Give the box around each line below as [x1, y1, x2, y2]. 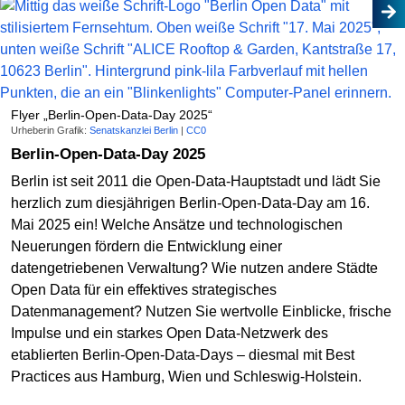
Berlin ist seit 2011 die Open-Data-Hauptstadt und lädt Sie [11, 173, 381, 189]
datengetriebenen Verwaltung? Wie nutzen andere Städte [11, 259, 378, 276]
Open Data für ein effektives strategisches [11, 281, 277, 297]
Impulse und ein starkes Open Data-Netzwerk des [11, 325, 328, 341]
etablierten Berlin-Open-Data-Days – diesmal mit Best [11, 346, 354, 363]
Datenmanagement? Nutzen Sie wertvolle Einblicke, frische [11, 303, 391, 319]
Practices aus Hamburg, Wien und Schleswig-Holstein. [11, 368, 362, 384]
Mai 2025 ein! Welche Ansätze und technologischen [11, 216, 343, 232]
